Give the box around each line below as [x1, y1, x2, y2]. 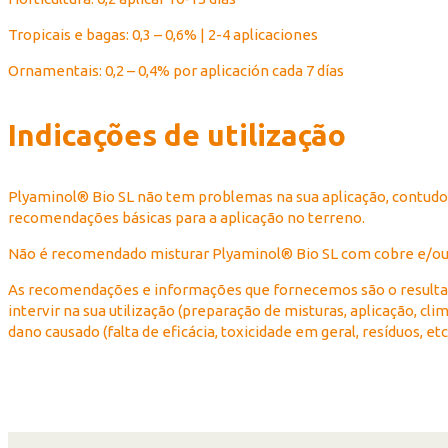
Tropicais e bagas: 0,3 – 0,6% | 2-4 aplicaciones [8, 26, 318, 44]
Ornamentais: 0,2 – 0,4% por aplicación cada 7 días [8, 62, 344, 80]
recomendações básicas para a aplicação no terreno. [8, 209, 365, 227]
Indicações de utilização [8, 118, 346, 153]
